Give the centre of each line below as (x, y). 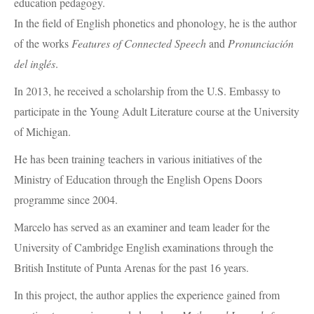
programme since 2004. (66, 200)
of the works (43, 43)
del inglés (35, 64)
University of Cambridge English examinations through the (144, 247)
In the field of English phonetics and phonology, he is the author (155, 23)
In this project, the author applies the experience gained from (147, 295)
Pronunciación (261, 43)
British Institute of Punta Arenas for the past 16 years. (131, 268)
